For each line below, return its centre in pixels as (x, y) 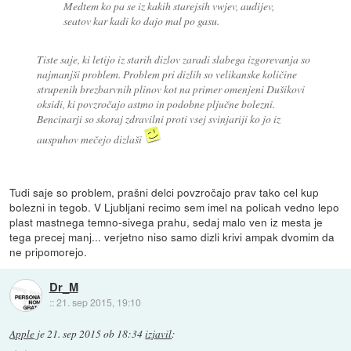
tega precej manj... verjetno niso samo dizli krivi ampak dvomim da (172, 237)
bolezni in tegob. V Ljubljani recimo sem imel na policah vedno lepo (175, 207)
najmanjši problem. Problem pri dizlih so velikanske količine (166, 74)
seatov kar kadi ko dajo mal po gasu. (142, 21)
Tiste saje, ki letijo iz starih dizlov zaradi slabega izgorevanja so (173, 60)
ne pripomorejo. (49, 251)
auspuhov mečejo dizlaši (90, 139)
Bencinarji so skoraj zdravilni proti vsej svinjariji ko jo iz (158, 119)
